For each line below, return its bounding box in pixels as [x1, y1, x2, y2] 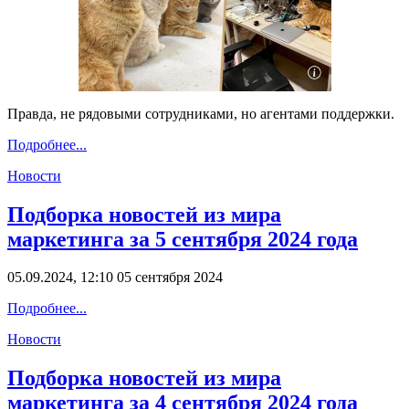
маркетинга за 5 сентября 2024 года [7, 226, 358, 251]
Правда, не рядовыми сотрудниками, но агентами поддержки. [7, 105, 394, 121]
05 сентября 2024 [117, 269, 223, 286]
